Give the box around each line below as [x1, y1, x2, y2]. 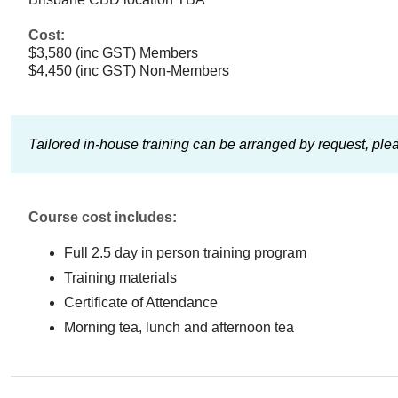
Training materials [64, 269, 177, 285]
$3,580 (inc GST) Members [28, 44, 198, 60]
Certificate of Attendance [64, 294, 218, 310]
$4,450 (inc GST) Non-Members [28, 62, 229, 78]
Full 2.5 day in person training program [64, 244, 306, 260]
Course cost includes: [28, 209, 177, 225]
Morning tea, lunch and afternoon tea [64, 319, 294, 335]
